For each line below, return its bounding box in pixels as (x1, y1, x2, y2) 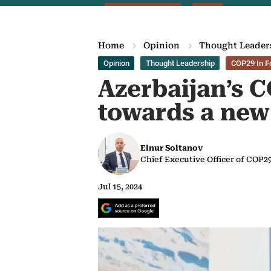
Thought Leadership (145, 59, 215, 68)
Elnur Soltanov (140, 143, 203, 152)
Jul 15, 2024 (98, 182, 142, 191)
